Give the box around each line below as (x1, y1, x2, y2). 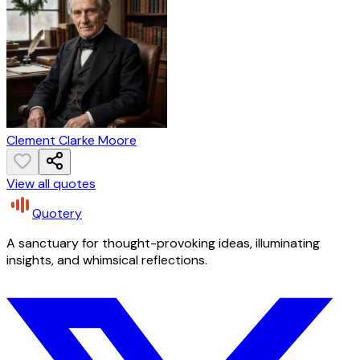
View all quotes (6, 175, 96, 193)
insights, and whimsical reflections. (6, 252, 207, 269)
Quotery (32, 205, 82, 223)
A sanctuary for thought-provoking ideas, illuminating (6, 235, 320, 252)
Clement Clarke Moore (6, 132, 137, 149)
